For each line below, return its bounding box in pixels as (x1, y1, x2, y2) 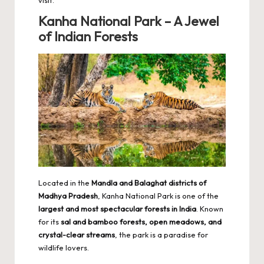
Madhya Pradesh (38, 191, 98, 201)
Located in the (38, 178, 91, 188)
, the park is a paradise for (115, 230, 208, 240)
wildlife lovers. (38, 243, 89, 253)
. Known (196, 204, 223, 214)
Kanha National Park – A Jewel (38, 13, 219, 30)
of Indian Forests (38, 28, 138, 45)
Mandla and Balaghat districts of (91, 178, 206, 188)
